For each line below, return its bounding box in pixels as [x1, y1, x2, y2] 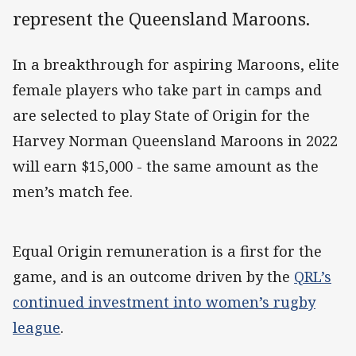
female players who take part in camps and [13, 79, 322, 99]
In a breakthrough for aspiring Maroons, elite [13, 54, 339, 74]
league [13, 317, 60, 337]
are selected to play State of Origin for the [13, 105, 310, 125]
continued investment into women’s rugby [13, 292, 315, 311]
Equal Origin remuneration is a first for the [13, 241, 322, 261]
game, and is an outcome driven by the [13, 266, 294, 286]
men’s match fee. [13, 181, 133, 201]
